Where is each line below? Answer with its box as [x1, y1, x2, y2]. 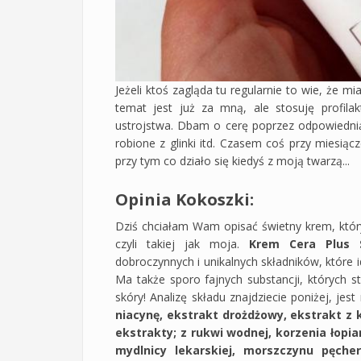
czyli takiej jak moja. [115, 235, 249, 251]
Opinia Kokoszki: [115, 188, 254, 210]
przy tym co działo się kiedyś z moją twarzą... [115, 152, 350, 168]
